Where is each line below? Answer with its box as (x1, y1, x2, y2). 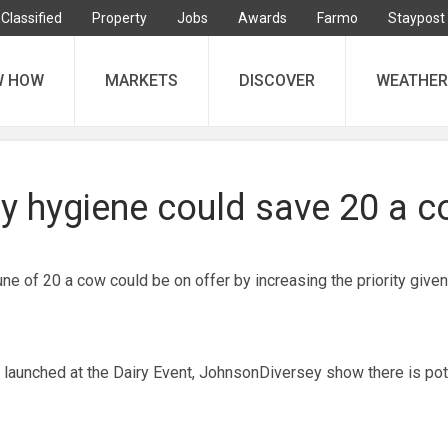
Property (92, 10, 147, 26)
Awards (238, 10, 287, 26)
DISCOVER (239, 71, 315, 90)
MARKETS (105, 71, 178, 90)
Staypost (388, 10, 445, 26)
